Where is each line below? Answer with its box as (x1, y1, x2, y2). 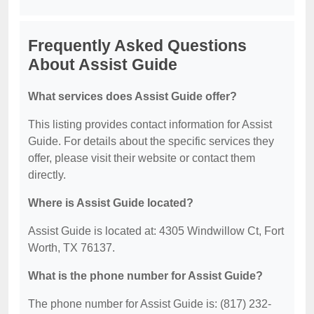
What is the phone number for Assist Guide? (28, 270, 263, 282)
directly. (28, 169, 66, 181)
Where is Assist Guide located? (28, 197, 193, 209)
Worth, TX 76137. (28, 242, 115, 254)
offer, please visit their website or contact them (28, 152, 255, 164)
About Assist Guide (28, 55, 177, 74)
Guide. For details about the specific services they (28, 135, 274, 147)
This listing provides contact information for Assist (28, 118, 272, 130)
